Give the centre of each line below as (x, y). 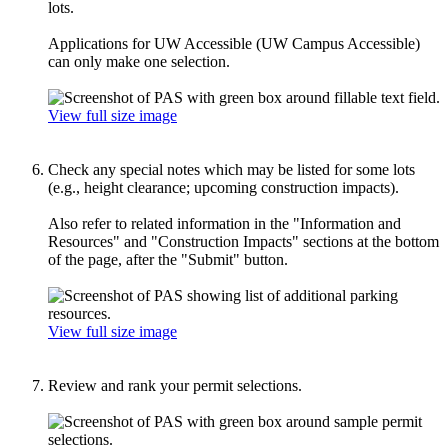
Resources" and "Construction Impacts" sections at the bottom (243, 241)
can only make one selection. (139, 61)
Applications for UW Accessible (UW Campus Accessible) (234, 43)
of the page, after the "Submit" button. (168, 259)
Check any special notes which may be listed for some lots (231, 169)
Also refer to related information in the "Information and (224, 223)
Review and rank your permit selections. (177, 385)
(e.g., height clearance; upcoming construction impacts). (223, 187)
